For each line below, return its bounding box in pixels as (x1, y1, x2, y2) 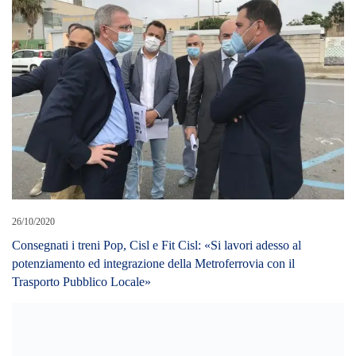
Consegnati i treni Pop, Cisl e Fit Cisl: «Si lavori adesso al (12, 238, 301, 253)
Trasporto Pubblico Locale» (12, 275, 151, 289)
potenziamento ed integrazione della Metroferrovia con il (12, 257, 295, 271)
